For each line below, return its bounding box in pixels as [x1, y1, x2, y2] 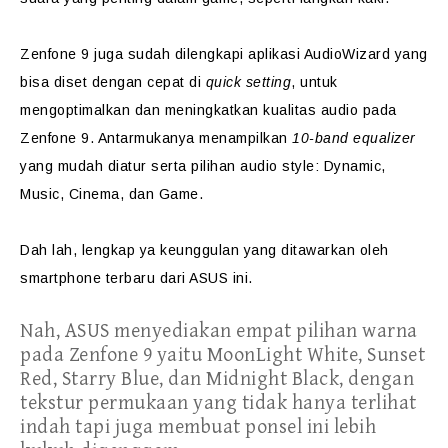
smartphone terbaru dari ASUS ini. [20, 270, 253, 286]
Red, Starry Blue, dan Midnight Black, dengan [20, 368, 414, 391]
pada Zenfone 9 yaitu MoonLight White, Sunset [20, 344, 425, 367]
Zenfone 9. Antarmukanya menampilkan [20, 130, 292, 146]
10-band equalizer [292, 130, 416, 146]
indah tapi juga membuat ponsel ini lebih [20, 416, 376, 439]
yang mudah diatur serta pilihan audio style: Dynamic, [20, 158, 386, 174]
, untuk [291, 74, 338, 90]
